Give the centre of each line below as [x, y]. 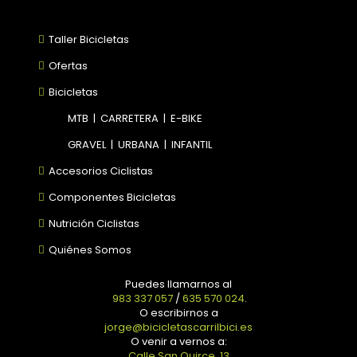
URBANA [139, 145]
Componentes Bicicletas [112, 198]
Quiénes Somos [89, 250]
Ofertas [68, 66]
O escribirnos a [178, 313]
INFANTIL [192, 145]
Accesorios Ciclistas [101, 171]
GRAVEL [87, 145]
